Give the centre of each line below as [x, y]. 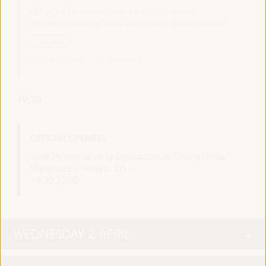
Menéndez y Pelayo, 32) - [81, 168]
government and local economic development [128, 23]
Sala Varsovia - [60, 59]
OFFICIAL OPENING [68, 139]
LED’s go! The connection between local [111, 12]
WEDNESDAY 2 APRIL [71, 234]
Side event [50, 41]
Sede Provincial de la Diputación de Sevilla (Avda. [128, 156]
